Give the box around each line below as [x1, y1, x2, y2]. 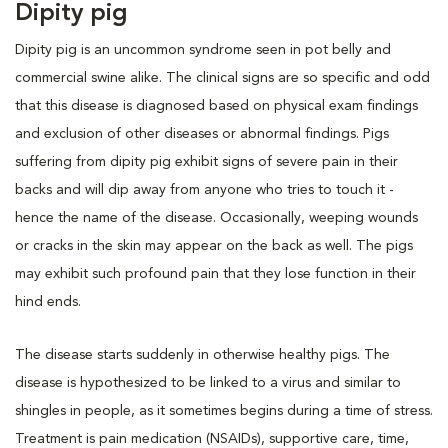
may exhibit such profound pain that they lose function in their [15, 266, 416, 281]
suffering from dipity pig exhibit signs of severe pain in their [15, 154, 398, 169]
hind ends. [15, 294, 81, 309]
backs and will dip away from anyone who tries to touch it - [15, 182, 394, 197]
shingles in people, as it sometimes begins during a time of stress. [15, 403, 433, 418]
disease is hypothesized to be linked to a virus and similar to [15, 375, 401, 390]
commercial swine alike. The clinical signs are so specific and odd [15, 70, 430, 85]
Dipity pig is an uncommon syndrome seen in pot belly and [15, 42, 391, 57]
